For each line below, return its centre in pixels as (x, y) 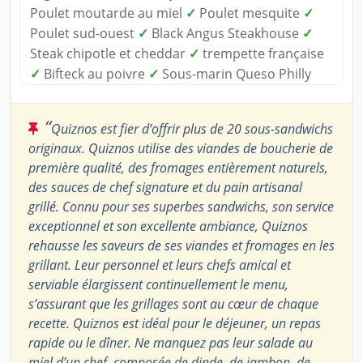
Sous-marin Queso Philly (235, 73)
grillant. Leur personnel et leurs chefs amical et (160, 265)
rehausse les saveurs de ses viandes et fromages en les (181, 245)
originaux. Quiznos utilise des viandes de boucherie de (181, 148)
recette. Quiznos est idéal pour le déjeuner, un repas (175, 323)
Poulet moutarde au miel (108, 13)
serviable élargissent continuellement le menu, (158, 284)
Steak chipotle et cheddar (109, 53)
